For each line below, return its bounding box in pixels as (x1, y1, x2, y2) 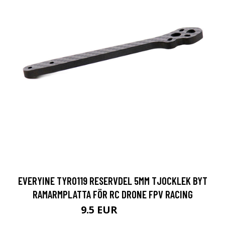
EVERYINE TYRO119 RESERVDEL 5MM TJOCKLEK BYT (18, 174, 207, 187)
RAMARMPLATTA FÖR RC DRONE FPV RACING (32, 188, 193, 200)
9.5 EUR (80, 203, 120, 216)
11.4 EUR (120, 207, 145, 215)
